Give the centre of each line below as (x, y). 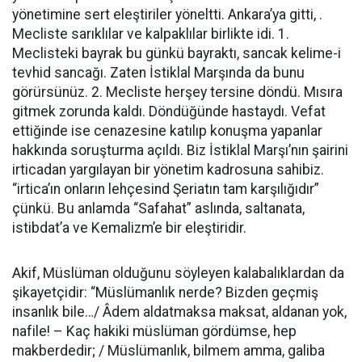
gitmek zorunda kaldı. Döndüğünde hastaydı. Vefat (169, 112)
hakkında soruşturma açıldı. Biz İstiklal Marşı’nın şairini (180, 150)
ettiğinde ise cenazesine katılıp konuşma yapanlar (167, 131)
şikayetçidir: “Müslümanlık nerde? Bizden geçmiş (165, 293)
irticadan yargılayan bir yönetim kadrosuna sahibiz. (168, 170)
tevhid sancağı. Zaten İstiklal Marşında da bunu (158, 73)
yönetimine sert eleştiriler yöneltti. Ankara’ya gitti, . (167, 15)
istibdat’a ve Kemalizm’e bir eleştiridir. (129, 228)
